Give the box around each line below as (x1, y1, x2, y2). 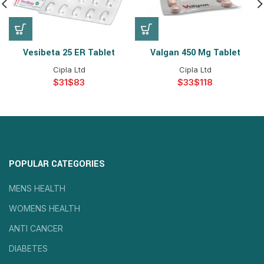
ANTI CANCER (9, 223, 63, 233)
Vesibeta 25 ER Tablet (23, 47, 115, 59)
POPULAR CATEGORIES (9, 158, 105, 170)
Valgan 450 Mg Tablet (150, 47, 240, 59)
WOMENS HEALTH (9, 203, 80, 213)
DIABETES (9, 243, 48, 253)
